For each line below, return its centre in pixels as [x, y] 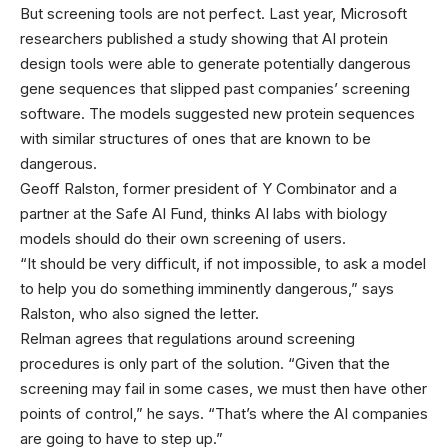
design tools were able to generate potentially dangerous [215, 63]
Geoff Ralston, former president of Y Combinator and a [208, 188]
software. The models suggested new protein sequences [217, 113]
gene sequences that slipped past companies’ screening [215, 88]
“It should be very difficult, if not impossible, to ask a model [223, 263]
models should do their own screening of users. [183, 238]
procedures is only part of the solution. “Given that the [205, 363]
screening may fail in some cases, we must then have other [223, 388]
